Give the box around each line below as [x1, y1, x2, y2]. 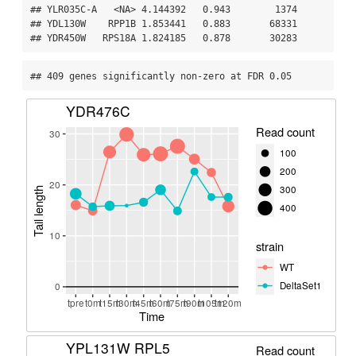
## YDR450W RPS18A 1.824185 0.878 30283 [30, 33, 297, 44]
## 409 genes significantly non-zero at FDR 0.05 [30, 71, 292, 83]
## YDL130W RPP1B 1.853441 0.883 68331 [30, 18, 297, 30]
